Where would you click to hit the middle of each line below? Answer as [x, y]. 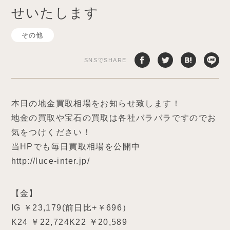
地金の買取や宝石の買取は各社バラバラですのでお [114, 118]
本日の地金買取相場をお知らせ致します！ [96, 103]
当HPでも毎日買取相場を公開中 [76, 147]
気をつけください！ [51, 132]
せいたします [55, 13]
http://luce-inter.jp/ [50, 161]
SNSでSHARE [105, 60]
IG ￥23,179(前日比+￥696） [71, 208]
